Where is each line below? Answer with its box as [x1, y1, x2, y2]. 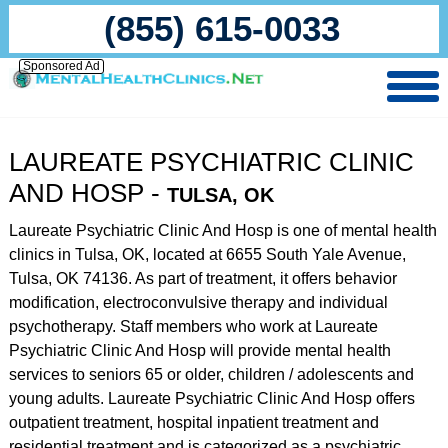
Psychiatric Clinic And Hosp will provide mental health [8, 342, 391, 359]
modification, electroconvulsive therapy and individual [8, 294, 388, 311]
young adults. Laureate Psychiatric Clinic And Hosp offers [8, 390, 415, 407]
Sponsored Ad [22, 59, 100, 73]
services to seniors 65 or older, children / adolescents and [8, 366, 414, 383]
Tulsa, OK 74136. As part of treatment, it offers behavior [8, 270, 397, 287]
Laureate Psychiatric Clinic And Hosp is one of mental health [8, 222, 437, 239]
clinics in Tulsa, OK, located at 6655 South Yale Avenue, [8, 246, 406, 263]
